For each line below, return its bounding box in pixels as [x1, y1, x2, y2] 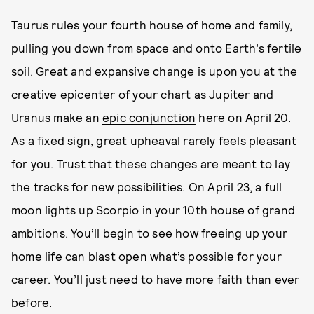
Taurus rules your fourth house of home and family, [11, 17, 293, 32]
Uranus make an [11, 109, 102, 124]
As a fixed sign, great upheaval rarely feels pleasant [11, 132, 297, 147]
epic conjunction [102, 109, 196, 124]
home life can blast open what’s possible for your [11, 248, 282, 263]
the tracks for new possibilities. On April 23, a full [11, 179, 282, 193]
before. [11, 294, 53, 309]
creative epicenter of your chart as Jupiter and [11, 86, 274, 101]
